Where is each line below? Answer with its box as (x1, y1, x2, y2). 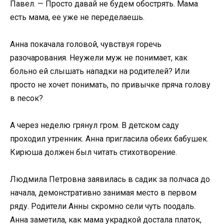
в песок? (10, 93, 43, 103)
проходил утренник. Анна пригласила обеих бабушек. (10, 134, 208, 144)
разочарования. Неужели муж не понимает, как (10, 53, 187, 63)
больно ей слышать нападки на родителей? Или (10, 66, 189, 76)
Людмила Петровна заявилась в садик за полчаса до (10, 174, 210, 184)
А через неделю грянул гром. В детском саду (10, 120, 179, 130)
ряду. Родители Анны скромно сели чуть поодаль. (10, 201, 195, 211)
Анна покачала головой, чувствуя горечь (10, 39, 161, 49)
